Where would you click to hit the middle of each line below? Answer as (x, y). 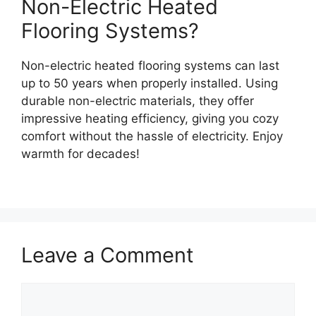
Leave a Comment (108, 255)
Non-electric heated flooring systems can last (150, 65)
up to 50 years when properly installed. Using (150, 83)
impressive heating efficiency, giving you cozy (150, 118)
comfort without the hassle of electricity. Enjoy (152, 136)
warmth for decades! (80, 153)
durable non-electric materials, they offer (138, 101)
